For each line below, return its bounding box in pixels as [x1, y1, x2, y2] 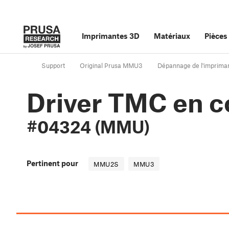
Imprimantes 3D [82, 31, 140, 40]
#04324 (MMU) [27, 116, 150, 138]
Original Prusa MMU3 [80, 61, 143, 70]
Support [41, 61, 65, 70]
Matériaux [154, 31, 190, 40]
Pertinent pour [27, 158, 78, 168]
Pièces [204, 31, 227, 40]
